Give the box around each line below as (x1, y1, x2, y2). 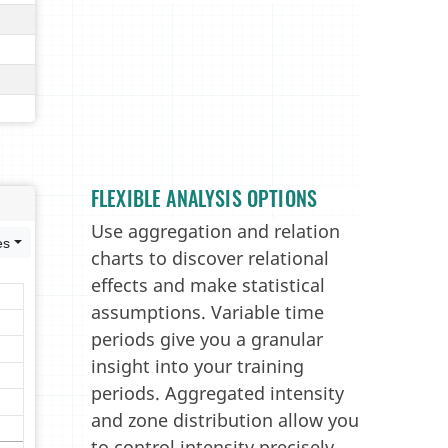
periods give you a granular (91, 327, 323, 351)
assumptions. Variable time (91, 300, 324, 324)
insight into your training (91, 354, 304, 378)
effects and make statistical (91, 273, 325, 297)
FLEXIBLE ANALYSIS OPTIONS (91, 183, 317, 213)
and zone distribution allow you (91, 408, 359, 432)
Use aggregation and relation (91, 219, 340, 243)
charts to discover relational (91, 246, 329, 270)
